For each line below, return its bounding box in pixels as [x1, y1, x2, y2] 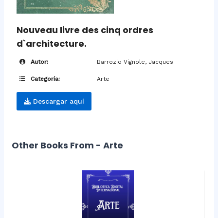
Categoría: [28, 75, 60, 83]
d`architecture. [16, 37, 87, 50]
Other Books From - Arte [11, 139, 123, 152]
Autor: [28, 58, 48, 66]
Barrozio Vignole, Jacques [96, 58, 173, 66]
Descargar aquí [30, 97, 84, 106]
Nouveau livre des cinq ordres [16, 24, 153, 36]
